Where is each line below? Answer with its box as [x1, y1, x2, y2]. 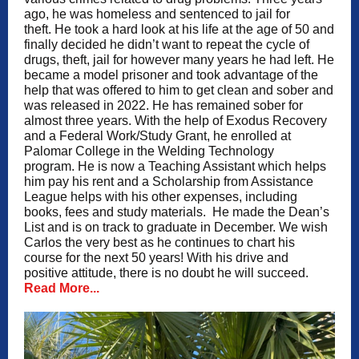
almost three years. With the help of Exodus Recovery [24, 114, 327, 127]
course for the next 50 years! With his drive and [24, 251, 288, 264]
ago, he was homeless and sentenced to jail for [24, 7, 290, 21]
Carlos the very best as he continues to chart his [24, 236, 295, 249]
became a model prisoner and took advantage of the [24, 68, 318, 82]
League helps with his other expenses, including [24, 190, 297, 204]
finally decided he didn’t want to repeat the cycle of [24, 38, 309, 51]
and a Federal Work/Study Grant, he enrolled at [24, 129, 291, 143]
